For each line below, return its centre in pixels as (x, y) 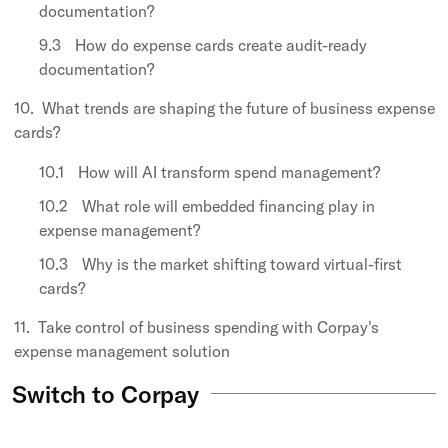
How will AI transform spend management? (229, 171)
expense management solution (122, 350)
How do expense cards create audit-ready (221, 44)
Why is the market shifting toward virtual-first (242, 263)
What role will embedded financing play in (228, 205)
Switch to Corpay (106, 393)
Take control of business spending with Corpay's (208, 326)
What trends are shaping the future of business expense (238, 107)
